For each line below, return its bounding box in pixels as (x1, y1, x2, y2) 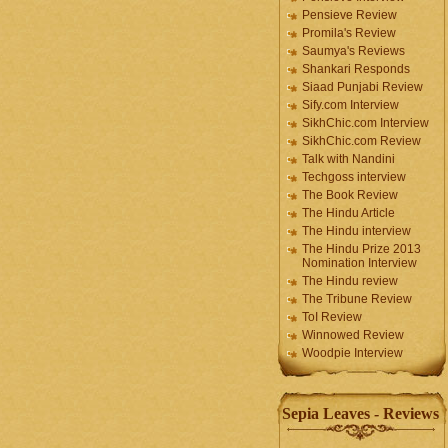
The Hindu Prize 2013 (302, 242, 421, 256)
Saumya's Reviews (302, 44, 405, 58)
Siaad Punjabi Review (302, 80, 423, 94)
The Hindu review (302, 274, 398, 288)
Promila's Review (302, 26, 396, 40)
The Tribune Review (302, 292, 412, 306)
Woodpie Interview (302, 346, 403, 360)
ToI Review (302, 310, 362, 324)
